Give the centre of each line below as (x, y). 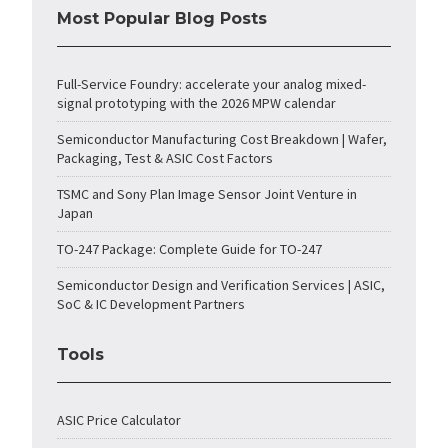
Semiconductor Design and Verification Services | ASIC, (221, 285)
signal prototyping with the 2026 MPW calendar (197, 103)
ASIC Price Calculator (119, 420)
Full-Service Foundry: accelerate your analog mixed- (212, 84)
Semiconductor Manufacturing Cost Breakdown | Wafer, (222, 139)
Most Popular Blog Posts (162, 19)
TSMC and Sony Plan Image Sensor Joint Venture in (207, 194)
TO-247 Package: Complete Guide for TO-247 (190, 249)
